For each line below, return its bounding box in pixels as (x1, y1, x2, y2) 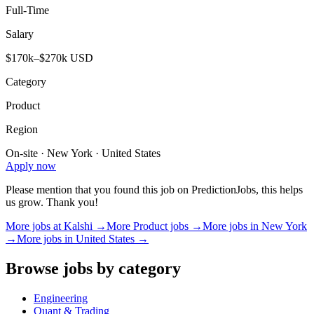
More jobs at (6, 220, 64, 233)
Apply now (6, 160, 56, 172)
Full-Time (6, 4, 49, 17)
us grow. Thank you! (6, 196, 98, 209)
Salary (6, 28, 34, 41)
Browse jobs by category (6, 259, 181, 278)
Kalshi (64, 220, 93, 233)
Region (6, 123, 38, 136)
